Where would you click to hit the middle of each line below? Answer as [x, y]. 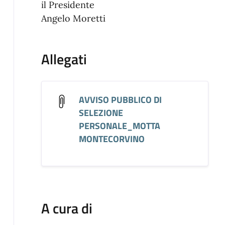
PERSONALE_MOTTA [119, 126]
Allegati [64, 59]
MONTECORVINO [111, 139]
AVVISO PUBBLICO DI [120, 99]
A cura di [67, 208]
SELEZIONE [101, 113]
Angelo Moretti [73, 18]
